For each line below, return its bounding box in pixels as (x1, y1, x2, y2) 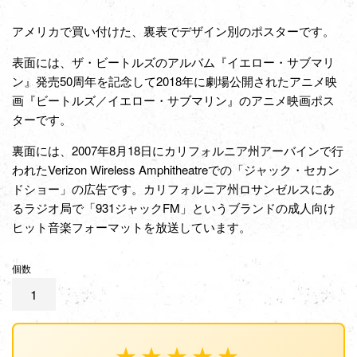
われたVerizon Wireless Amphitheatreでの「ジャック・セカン (12, 160, 339, 178)
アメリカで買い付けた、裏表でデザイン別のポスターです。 (12, 22, 335, 39)
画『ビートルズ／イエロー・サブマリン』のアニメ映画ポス (12, 91, 335, 108)
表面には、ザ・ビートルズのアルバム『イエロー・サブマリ (12, 53, 335, 70)
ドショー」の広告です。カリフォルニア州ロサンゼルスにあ (12, 179, 335, 197)
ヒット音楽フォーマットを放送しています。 (12, 218, 251, 235)
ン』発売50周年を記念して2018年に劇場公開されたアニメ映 (12, 72, 337, 89)
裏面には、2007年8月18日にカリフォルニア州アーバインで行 (12, 141, 343, 159)
